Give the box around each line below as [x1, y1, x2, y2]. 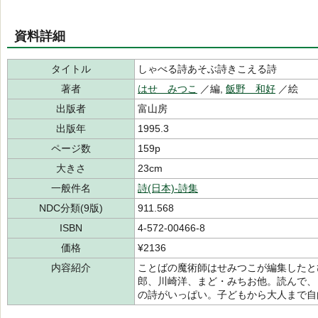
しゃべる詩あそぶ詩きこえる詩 [138, 63, 277, 75]
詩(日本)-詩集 [138, 182, 198, 194]
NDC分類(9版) [39, 202, 103, 214]
